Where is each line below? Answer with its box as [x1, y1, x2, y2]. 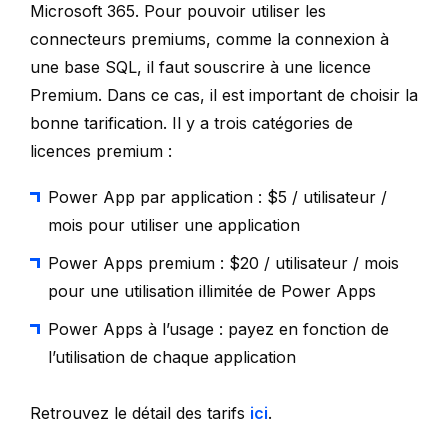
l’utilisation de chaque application [48, 346, 296, 367]
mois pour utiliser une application [48, 214, 300, 235]
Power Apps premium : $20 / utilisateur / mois [48, 252, 399, 273]
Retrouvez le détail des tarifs [30, 402, 250, 423]
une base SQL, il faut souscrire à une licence [30, 56, 371, 77]
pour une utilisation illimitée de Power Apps [48, 280, 376, 301]
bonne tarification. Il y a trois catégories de [30, 112, 353, 133]
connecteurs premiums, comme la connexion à [30, 28, 389, 49]
